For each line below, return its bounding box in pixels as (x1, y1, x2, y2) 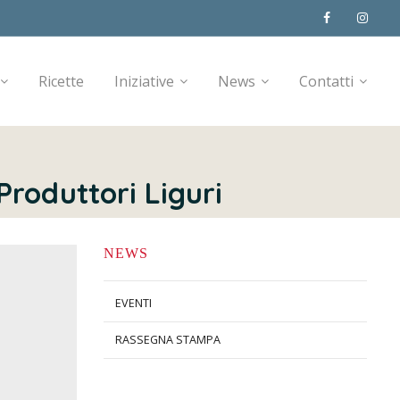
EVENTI (115, 295, 153, 311)
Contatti (299, 71, 354, 91)
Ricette (38, 71, 84, 91)
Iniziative (114, 71, 174, 91)
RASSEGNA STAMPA (115, 331, 221, 347)
